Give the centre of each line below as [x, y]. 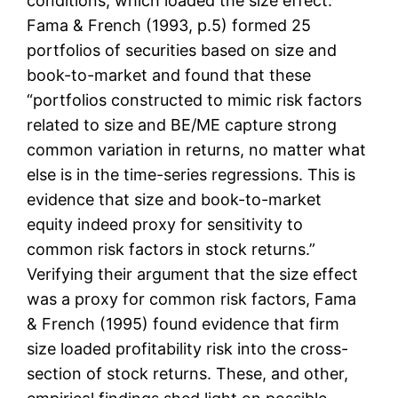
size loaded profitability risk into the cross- [188, 349]
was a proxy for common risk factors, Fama [192, 299]
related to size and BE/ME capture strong [182, 125]
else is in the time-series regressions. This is [191, 175]
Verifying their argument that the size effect [193, 275]
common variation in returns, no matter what [197, 150]
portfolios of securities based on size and [182, 51]
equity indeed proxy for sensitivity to [165, 225]
